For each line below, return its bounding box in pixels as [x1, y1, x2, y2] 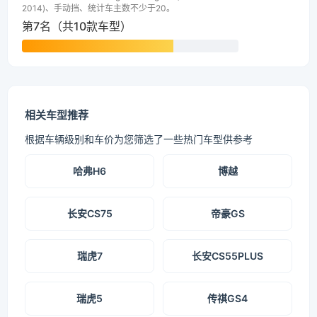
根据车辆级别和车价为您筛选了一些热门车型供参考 [25, 133, 253, 146]
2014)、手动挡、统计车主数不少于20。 [22, 3, 175, 14]
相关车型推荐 [25, 108, 88, 122]
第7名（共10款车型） [22, 19, 132, 34]
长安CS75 [67, 207, 113, 220]
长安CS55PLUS [192, 250, 263, 263]
